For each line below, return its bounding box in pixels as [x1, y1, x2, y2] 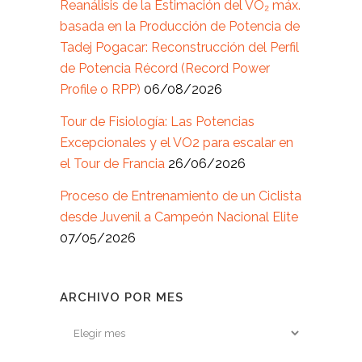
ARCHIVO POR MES [60, 290, 183, 305]
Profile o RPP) [60, 82, 141, 97]
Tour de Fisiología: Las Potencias [60, 114, 255, 129]
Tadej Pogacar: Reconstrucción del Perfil [60, 40, 299, 55]
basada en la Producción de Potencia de [60, 19, 300, 34]
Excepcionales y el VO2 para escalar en [60, 135, 293, 150]
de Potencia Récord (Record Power [60, 61, 270, 76]
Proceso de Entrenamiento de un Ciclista [60, 188, 301, 204]
